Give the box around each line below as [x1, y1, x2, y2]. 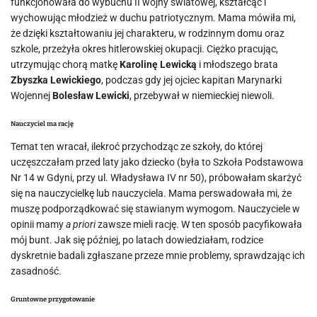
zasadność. [11, 265, 62, 277]
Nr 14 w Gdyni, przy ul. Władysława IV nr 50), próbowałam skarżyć [11, 172, 301, 183]
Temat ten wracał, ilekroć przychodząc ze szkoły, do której [11, 141, 263, 152]
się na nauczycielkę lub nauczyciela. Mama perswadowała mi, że [11, 188, 292, 199]
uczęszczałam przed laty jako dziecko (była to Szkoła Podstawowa [11, 156, 304, 168]
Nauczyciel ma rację [11, 120, 74, 127]
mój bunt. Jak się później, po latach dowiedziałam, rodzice [11, 234, 263, 246]
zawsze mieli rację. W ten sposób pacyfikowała [98, 219, 302, 230]
